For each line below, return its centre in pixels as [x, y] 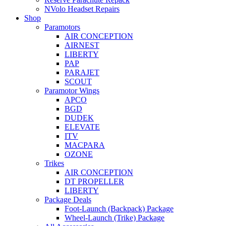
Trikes [54, 163]
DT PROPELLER [94, 182]
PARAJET [82, 73]
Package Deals [68, 200]
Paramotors [62, 27]
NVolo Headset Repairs [82, 9]
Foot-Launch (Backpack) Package [119, 209]
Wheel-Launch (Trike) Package [115, 218]
